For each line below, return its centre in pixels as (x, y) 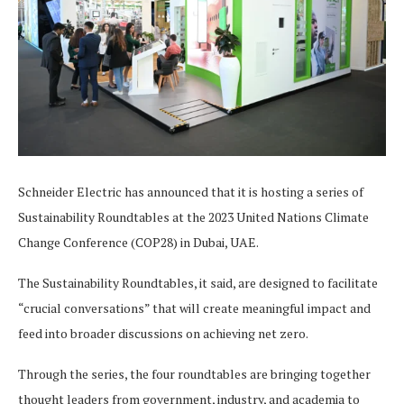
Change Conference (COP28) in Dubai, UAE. (138, 242)
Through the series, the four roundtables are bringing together (194, 374)
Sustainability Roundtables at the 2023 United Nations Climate (193, 217)
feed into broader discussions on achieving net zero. (163, 333)
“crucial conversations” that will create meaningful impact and (194, 308)
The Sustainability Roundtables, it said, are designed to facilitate (198, 283)
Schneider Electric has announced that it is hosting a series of (191, 192)
